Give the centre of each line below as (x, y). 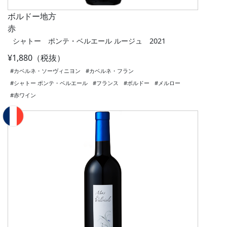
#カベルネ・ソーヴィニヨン (45, 71)
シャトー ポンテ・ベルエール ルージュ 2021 (89, 41)
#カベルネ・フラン (110, 71)
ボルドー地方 (32, 16)
